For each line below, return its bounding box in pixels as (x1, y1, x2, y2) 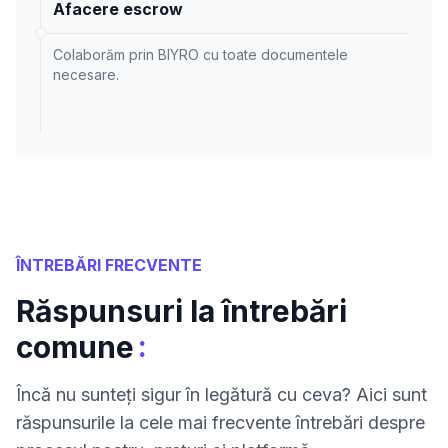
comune (16, 328, 134, 365)
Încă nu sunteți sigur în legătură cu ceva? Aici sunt (16, 383, 427, 405)
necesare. (53, 65, 119, 83)
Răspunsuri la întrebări (16, 292, 347, 329)
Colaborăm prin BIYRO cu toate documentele (53, 45, 348, 63)
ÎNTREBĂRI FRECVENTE (16, 254, 202, 275)
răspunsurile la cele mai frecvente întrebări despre (16, 411, 425, 433)
